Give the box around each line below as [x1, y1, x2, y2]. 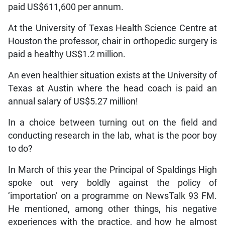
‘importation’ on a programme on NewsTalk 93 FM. [8, 190, 217, 201]
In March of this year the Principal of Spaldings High [8, 164, 217, 175]
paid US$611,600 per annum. [8, 2, 124, 12]
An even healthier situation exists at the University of [8, 70, 217, 80]
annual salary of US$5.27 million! [8, 96, 138, 106]
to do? [8, 143, 33, 154]
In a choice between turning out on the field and [8, 117, 217, 128]
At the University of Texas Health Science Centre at [8, 23, 217, 33]
